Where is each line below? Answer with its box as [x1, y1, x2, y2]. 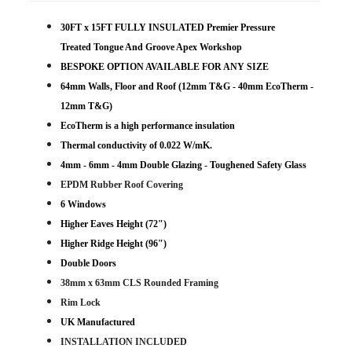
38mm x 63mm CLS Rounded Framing [60, 277, 218, 288]
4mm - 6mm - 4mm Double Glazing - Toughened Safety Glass [60, 159, 306, 170]
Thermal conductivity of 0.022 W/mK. [60, 140, 212, 151]
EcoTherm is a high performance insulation [60, 120, 235, 131]
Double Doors [60, 258, 116, 269]
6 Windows [60, 199, 106, 210]
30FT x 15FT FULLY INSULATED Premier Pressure [60, 22, 275, 33]
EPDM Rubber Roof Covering [60, 179, 183, 190]
